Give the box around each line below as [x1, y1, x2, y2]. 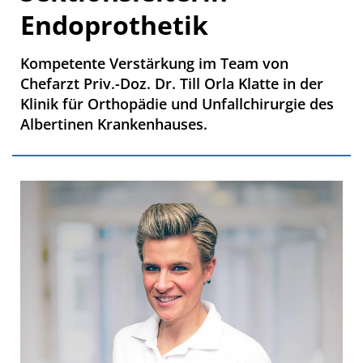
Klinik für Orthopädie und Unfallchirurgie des [20, 93, 334, 113]
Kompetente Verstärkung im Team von [20, 53, 288, 73]
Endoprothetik [20, 6, 208, 42]
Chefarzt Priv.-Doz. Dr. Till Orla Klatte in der [20, 73, 323, 93]
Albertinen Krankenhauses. [20, 113, 207, 134]
